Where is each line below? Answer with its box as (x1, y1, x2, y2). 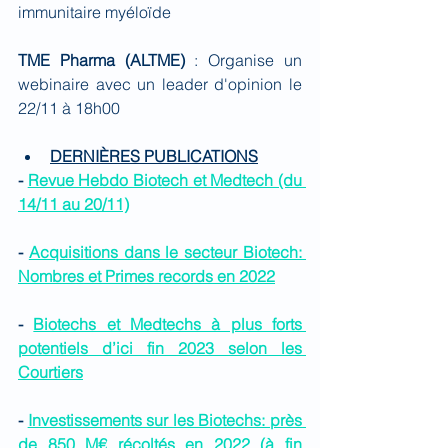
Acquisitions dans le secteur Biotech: (28, 242, 303, 262)
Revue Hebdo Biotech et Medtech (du (27, 170, 303, 190)
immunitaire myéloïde (18, 2, 171, 22)
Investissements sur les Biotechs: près (27, 410, 303, 430)
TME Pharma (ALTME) (18, 50, 185, 70)
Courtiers (18, 362, 83, 382)
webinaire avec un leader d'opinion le (18, 74, 302, 94)
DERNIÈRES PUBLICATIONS (50, 146, 258, 166)
